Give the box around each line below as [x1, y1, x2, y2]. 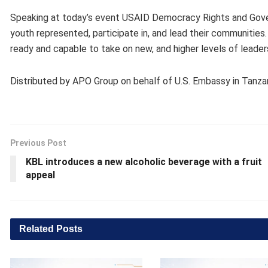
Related [19, 223, 54, 234]
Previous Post [10, 138, 66, 148]
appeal [26, 169, 55, 181]
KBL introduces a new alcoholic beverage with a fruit [26, 156, 262, 167]
